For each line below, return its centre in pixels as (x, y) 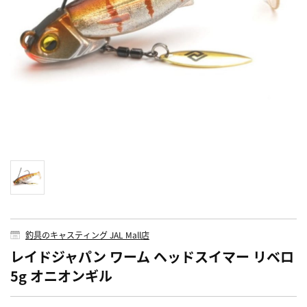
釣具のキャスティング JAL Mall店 (87, 234)
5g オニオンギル (61, 275)
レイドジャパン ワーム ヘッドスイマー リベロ (152, 256)
